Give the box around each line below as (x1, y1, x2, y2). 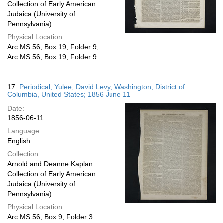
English (7, 137, 30, 145)
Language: (7, 127, 41, 135)
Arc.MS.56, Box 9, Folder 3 (7, 213, 93, 221)
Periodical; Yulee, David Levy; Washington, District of (19, 83, 185, 91)
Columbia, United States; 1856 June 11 (7, 90, 130, 98)
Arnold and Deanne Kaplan (7, 160, 93, 168)
